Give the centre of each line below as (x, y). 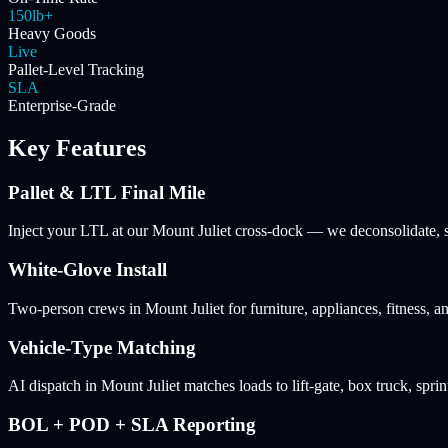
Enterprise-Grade (62, 105)
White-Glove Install (87, 270)
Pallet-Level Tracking (76, 69)
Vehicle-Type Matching (102, 347)
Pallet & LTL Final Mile (106, 192)
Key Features (77, 147)
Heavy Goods (52, 33)
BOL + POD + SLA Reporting (132, 424)
